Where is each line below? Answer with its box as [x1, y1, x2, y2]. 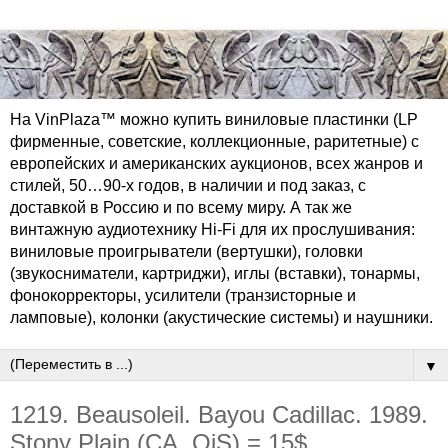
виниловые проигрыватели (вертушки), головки [10, 243, 363, 261]
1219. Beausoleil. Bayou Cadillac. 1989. [10, 401, 428, 429]
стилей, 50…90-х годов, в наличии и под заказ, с [10, 177, 366, 195]
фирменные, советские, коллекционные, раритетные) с [10, 133, 419, 151]
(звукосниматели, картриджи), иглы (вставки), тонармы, [10, 265, 420, 283]
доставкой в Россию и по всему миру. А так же [10, 199, 352, 217]
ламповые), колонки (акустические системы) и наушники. [10, 309, 433, 327]
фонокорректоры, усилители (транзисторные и [10, 287, 356, 305]
